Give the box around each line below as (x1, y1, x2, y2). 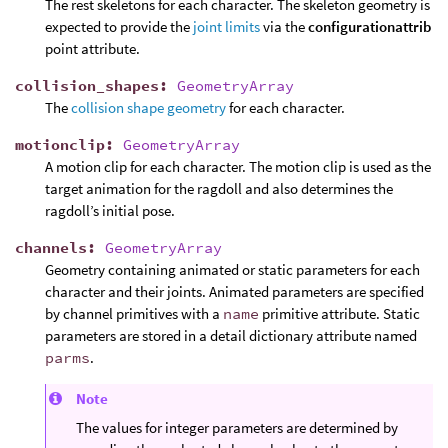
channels (15, 237, 87, 257)
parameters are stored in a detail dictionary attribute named (45, 325, 417, 345)
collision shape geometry (71, 97, 226, 117)
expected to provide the (45, 16, 193, 36)
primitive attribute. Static (259, 303, 420, 323)
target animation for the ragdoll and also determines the (45, 178, 393, 198)
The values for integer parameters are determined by (76, 418, 398, 437)
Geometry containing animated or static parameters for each (45, 259, 420, 279)
